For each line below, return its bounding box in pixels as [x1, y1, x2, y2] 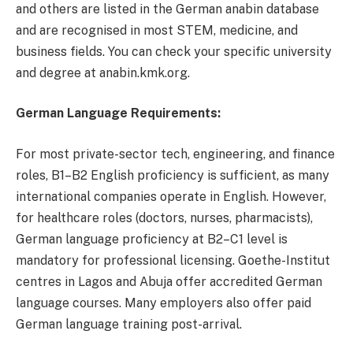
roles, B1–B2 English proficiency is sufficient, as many [16, 167, 329, 183]
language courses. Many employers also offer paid [16, 295, 311, 310]
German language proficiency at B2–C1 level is [16, 231, 288, 247]
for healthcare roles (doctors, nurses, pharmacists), [16, 210, 313, 225]
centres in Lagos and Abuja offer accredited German [16, 273, 322, 289]
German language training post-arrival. [16, 316, 242, 332]
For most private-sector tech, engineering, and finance [16, 146, 335, 162]
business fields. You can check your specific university [16, 43, 332, 59]
